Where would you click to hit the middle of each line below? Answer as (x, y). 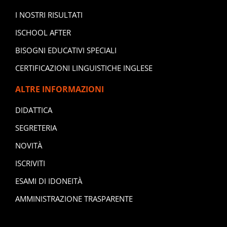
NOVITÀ (28, 145)
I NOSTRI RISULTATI (49, 14)
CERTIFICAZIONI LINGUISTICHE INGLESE (84, 68)
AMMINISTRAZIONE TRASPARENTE (74, 198)
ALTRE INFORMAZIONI (59, 89)
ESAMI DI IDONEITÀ (48, 181)
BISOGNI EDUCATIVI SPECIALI (66, 50)
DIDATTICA (33, 110)
